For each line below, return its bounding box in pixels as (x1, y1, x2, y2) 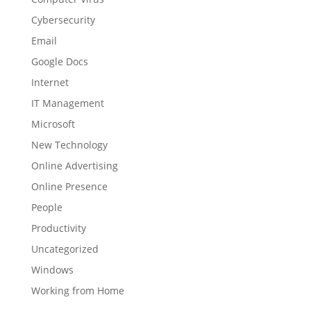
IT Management (31, 96, 104, 110)
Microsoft (31, 117, 75, 131)
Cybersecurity (31, 12, 95, 26)
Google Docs (31, 54, 88, 68)
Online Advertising (31, 158, 118, 172)
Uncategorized (31, 242, 99, 255)
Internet (31, 75, 69, 89)
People (31, 200, 62, 214)
